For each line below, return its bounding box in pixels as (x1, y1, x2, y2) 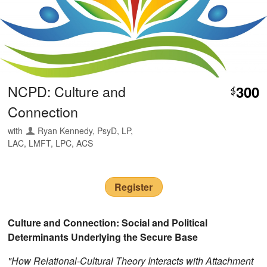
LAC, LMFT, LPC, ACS (8, 136, 94, 149)
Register (114, 180, 153, 194)
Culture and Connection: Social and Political (8, 215, 208, 229)
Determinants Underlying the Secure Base (8, 229, 198, 244)
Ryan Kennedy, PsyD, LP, (38, 124, 133, 136)
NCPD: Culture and (8, 80, 126, 101)
